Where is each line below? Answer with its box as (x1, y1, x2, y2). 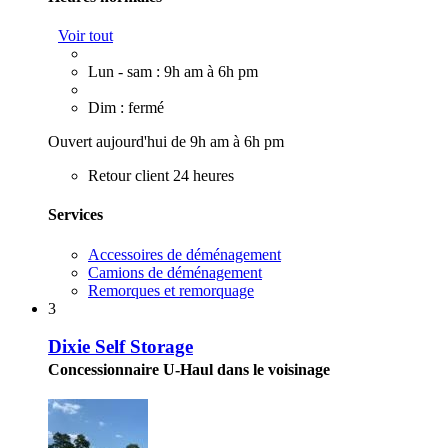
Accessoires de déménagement (88, 245, 281, 263)
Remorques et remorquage (88, 281, 254, 299)
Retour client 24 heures (88, 167, 234, 185)
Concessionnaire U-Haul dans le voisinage (48, 361, 330, 379)
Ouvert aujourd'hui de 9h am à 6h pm (48, 133, 284, 151)
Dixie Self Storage (48, 336, 193, 358)
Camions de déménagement (88, 263, 262, 281)
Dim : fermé (88, 99, 164, 117)
